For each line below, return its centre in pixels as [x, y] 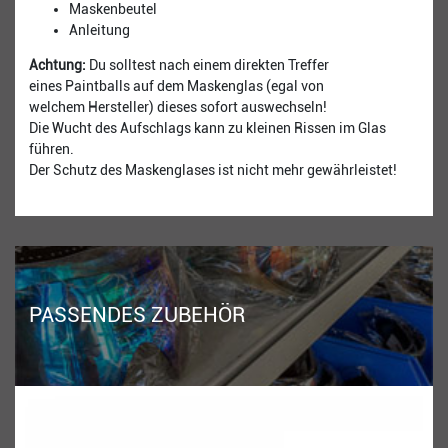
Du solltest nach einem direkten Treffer [207, 64]
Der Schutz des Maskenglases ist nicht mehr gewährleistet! [213, 169]
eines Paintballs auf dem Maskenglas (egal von [176, 85]
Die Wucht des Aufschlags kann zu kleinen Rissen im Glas [207, 127]
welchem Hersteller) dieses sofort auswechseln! [178, 106]
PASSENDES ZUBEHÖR [137, 315]
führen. [51, 148]
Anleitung [99, 29]
